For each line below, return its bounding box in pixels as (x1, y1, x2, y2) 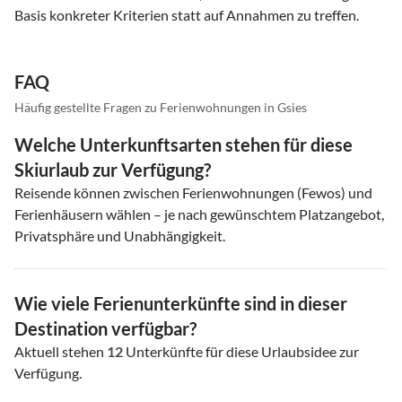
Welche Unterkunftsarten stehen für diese (14, 134, 353, 156)
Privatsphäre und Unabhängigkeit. (14, 227, 225, 245)
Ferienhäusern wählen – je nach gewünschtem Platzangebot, (14, 205, 384, 223)
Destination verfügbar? (14, 318, 197, 340)
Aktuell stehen (14, 343, 107, 361)
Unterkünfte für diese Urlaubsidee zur (123, 343, 359, 361)
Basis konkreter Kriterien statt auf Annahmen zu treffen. (14, 6, 359, 24)
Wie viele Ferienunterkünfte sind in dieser (14, 293, 347, 315)
